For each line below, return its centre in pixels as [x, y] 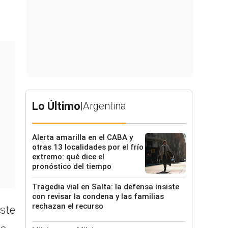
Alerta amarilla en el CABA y [82, 137]
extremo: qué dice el [68, 157]
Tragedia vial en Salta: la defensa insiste [106, 187]
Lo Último [56, 106]
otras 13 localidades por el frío [88, 147]
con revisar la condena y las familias [98, 196]
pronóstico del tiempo [72, 166]
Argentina [105, 106]
